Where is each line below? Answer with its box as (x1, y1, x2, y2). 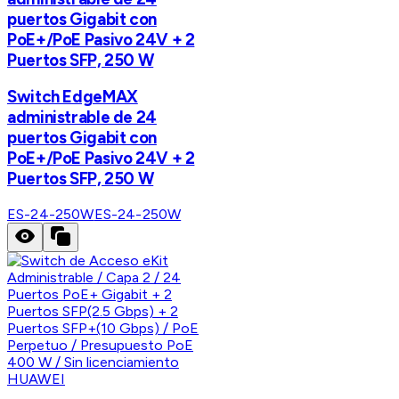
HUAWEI (7, 370, 65, 387)
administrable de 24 (7, 107, 157, 128)
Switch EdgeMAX (7, 86, 138, 108)
